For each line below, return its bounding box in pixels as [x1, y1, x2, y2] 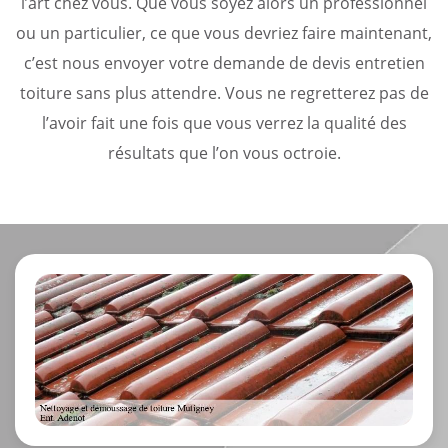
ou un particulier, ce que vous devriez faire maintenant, [16, 21, 432, 44]
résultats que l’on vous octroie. [107, 141, 341, 164]
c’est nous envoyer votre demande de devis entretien [23, 51, 425, 74]
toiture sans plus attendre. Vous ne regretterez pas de [19, 81, 429, 104]
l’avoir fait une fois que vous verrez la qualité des [41, 111, 407, 134]
